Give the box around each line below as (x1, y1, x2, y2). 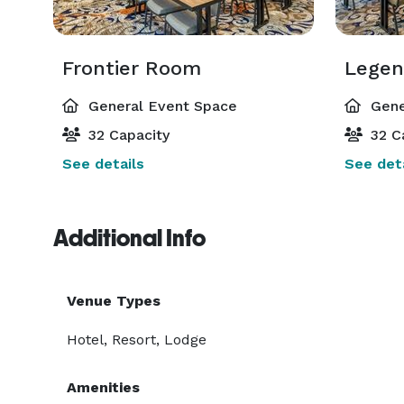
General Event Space (84, 97, 237, 115)
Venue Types (67, 292, 161, 309)
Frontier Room (62, 57, 201, 79)
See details (62, 155, 144, 172)
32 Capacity (84, 126, 170, 143)
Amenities (67, 379, 140, 396)
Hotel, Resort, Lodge (67, 331, 207, 348)
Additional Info (53, 225, 206, 252)
